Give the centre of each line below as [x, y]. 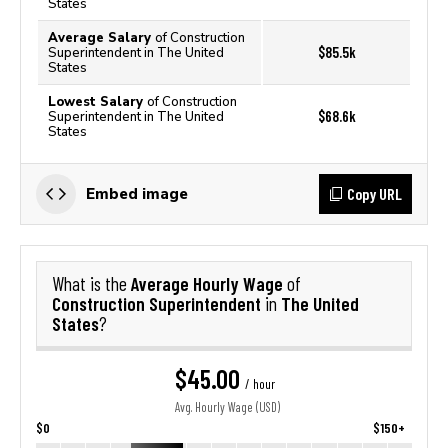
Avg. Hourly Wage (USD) [227, 407]
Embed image [137, 193]
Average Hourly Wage [209, 283]
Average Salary [101, 37]
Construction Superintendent [156, 303]
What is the [91, 284]
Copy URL [374, 193]
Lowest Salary [97, 101]
